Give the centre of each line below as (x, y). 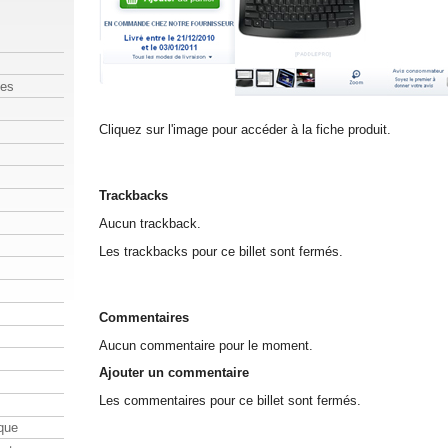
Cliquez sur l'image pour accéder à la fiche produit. (245, 129)
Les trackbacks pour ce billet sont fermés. (221, 251)
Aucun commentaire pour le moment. (206, 345)
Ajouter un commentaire (174, 373)
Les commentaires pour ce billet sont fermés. (230, 401)
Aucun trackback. (150, 223)
